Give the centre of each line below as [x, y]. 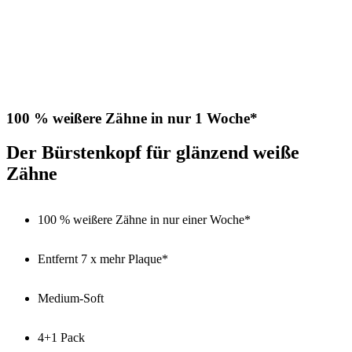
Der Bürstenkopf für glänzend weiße [153, 153]
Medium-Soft [71, 299]
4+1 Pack [61, 338]
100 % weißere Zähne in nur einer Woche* [144, 220]
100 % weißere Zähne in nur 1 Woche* [132, 118]
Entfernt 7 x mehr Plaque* [103, 259]
